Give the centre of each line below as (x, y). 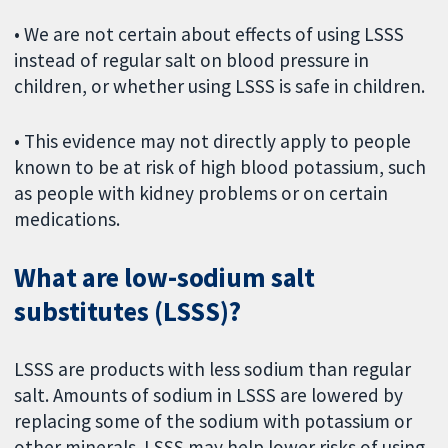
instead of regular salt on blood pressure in (192, 60)
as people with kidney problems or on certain (201, 193)
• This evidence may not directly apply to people (213, 141)
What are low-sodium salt (165, 278)
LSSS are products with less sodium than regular (213, 368)
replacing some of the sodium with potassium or (213, 420)
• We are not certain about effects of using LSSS (209, 34)
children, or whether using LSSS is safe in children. (220, 86)
